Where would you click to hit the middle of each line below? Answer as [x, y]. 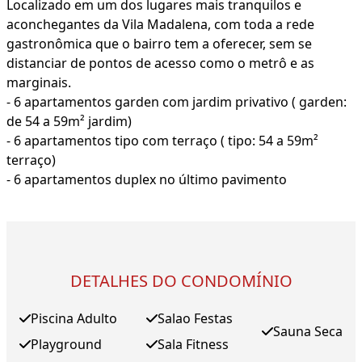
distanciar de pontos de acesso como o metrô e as [160, 63]
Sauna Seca [308, 332]
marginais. [39, 83]
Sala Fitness [193, 345]
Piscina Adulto [74, 319]
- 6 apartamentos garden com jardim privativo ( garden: [177, 102]
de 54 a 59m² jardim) [69, 122]
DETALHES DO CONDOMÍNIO [181, 281]
